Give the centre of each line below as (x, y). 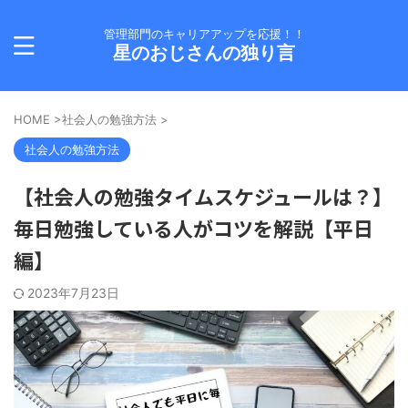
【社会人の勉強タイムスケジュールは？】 (203, 196)
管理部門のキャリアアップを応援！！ (204, 34)
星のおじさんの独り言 (204, 53)
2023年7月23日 (73, 293)
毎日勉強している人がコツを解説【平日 (194, 228)
